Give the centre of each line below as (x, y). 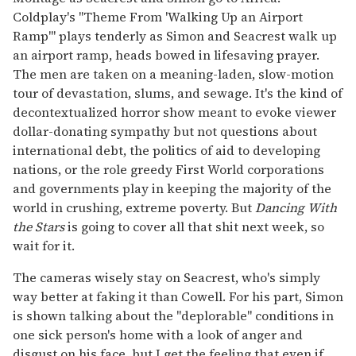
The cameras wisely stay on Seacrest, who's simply (166, 277)
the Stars (39, 226)
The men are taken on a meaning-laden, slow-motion (173, 74)
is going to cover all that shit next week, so (194, 226)
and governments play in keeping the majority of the (172, 188)
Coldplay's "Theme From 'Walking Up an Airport (158, 16)
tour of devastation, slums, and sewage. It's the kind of (178, 93)
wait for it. (44, 245)
